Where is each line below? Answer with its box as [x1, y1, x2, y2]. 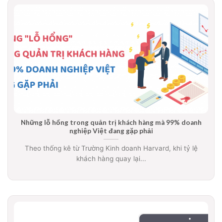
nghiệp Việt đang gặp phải [69, 127, 153, 135]
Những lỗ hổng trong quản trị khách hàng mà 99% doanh [20, 118, 202, 127]
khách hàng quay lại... [76, 155, 146, 163]
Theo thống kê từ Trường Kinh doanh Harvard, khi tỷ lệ [24, 144, 198, 153]
